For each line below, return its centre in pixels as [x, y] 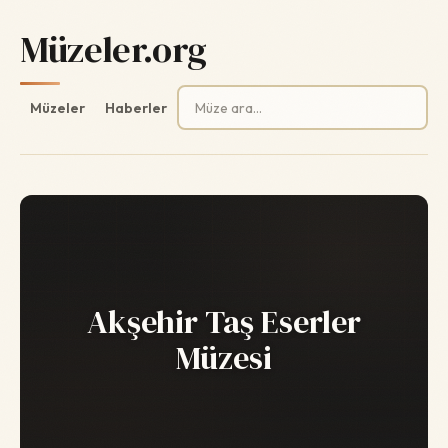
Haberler [136, 107]
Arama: [201, 96]
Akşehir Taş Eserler [224, 322]
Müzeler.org [114, 49]
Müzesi [224, 358]
